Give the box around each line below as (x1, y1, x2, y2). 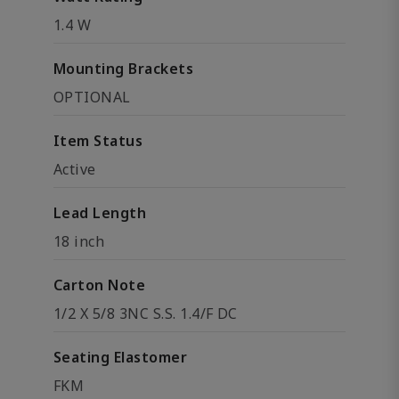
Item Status (53, 131, 143, 151)
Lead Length (53, 203, 147, 223)
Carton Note (53, 275, 146, 295)
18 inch (53, 232, 105, 251)
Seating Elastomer (53, 347, 188, 367)
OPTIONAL (53, 87, 131, 107)
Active (53, 159, 96, 179)
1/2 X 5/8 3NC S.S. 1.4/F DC (53, 304, 238, 323)
